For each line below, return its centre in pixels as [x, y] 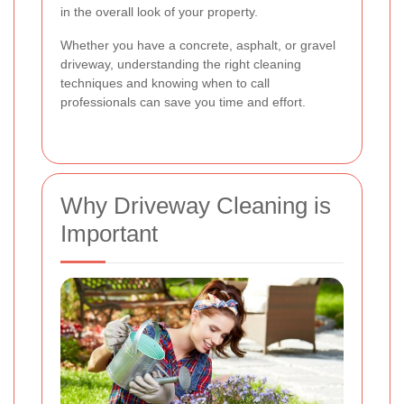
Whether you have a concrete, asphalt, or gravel [198, 46]
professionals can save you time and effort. [183, 102]
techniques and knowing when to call [165, 83]
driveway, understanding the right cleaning [181, 64]
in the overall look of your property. [159, 12]
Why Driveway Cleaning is [196, 206]
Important [109, 234]
